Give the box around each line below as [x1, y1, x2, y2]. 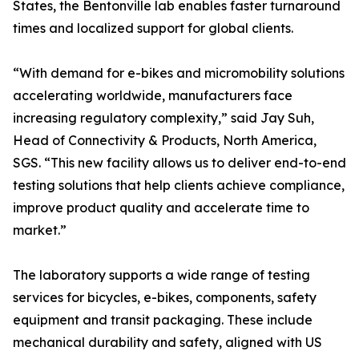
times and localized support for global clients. [13, 20, 293, 37]
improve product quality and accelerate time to [13, 200, 309, 216]
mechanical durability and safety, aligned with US [13, 334, 322, 351]
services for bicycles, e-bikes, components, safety [13, 289, 317, 306]
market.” [13, 222, 67, 239]
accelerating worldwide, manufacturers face [13, 87, 292, 104]
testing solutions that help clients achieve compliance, [13, 177, 345, 194]
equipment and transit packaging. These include [13, 312, 313, 329]
